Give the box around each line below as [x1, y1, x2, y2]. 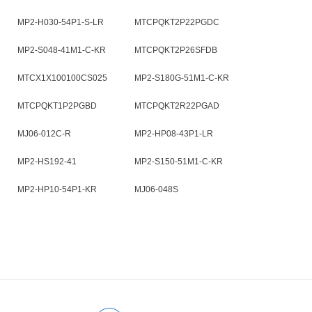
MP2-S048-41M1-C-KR [17, 45, 106, 55]
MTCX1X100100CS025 [17, 73, 107, 83]
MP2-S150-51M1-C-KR [134, 157, 223, 166]
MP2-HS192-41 [17, 157, 77, 166]
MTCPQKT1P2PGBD [17, 101, 97, 111]
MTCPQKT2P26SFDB [134, 45, 217, 55]
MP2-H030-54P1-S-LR [17, 17, 104, 27]
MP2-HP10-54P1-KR [17, 185, 97, 194]
